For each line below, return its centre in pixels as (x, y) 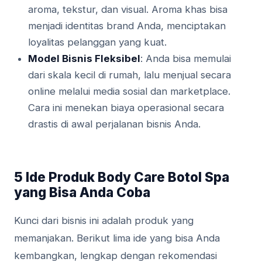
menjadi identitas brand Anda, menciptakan (127, 26)
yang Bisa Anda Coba (82, 192)
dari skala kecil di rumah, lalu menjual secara (130, 75)
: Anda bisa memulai (186, 59)
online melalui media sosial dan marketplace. (129, 92)
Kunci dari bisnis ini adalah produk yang (104, 221)
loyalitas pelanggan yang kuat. (97, 42)
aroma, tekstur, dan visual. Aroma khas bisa (128, 10)
